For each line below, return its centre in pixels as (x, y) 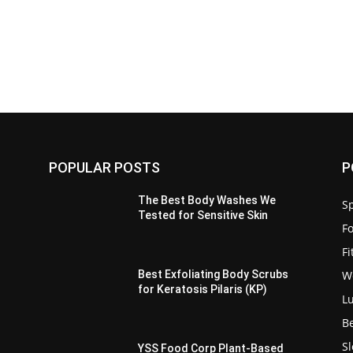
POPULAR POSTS (104, 168)
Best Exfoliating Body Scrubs (214, 275)
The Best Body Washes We (207, 201)
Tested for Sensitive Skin (203, 216)
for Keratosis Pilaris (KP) (203, 290)
